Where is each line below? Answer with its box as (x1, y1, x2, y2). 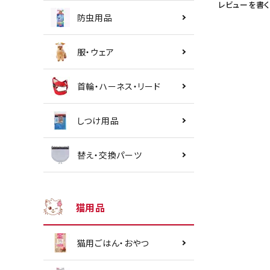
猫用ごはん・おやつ (77, 236, 149, 249)
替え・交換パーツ (77, 148, 142, 161)
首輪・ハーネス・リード (77, 80, 161, 92)
